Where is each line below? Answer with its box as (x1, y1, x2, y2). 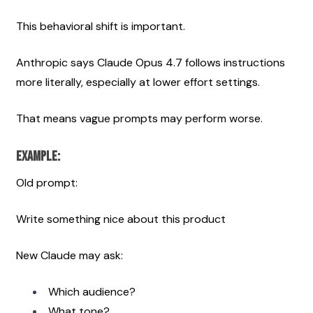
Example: (16, 147, 60, 165)
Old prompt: (16, 175, 78, 190)
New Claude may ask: (16, 247, 123, 263)
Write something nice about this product (16, 211, 226, 226)
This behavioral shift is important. (16, 18, 185, 34)
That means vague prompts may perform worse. (16, 110, 263, 126)
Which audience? (48, 284, 136, 299)
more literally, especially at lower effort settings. (16, 74, 260, 89)
